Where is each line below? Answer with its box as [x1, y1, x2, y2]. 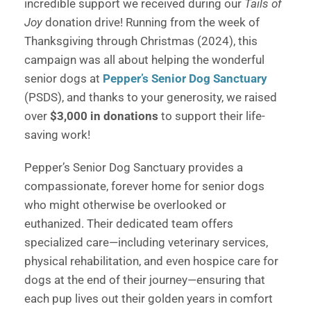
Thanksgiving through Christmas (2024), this [24, 34, 258, 49]
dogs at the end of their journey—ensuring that [24, 273, 265, 287]
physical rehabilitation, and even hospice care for [24, 254, 278, 269]
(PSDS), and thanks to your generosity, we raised [24, 90, 277, 105]
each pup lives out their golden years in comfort [24, 292, 273, 306]
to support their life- [158, 109, 265, 124]
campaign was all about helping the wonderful [24, 53, 264, 67]
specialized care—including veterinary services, [24, 235, 268, 250]
